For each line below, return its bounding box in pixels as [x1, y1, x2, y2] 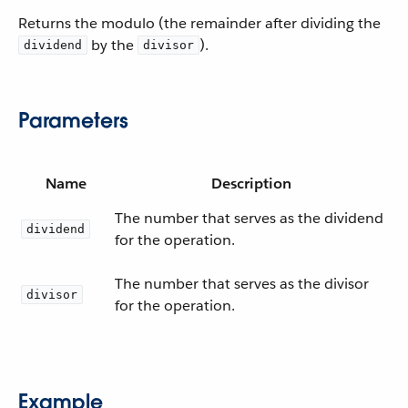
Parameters [18, 107, 128, 133]
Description [210, 174, 291, 193]
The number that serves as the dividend [115, 209, 383, 228]
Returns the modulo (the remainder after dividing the [18, 14, 381, 33]
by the [87, 36, 138, 55]
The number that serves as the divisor [115, 274, 369, 293]
